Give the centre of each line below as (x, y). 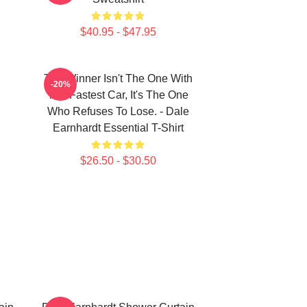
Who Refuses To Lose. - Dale (118, 111)
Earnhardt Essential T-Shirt (118, 128)
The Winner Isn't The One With (118, 78)
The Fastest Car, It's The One (118, 95)
